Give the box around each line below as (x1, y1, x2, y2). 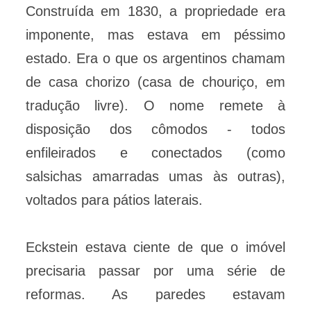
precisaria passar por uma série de (26, 263, 285, 279)
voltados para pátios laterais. (26, 192, 203, 208)
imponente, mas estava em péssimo (26, 27, 285, 43)
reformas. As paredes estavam (26, 287, 285, 303)
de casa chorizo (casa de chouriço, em (26, 74, 285, 90)
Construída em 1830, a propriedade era (26, 3, 285, 19)
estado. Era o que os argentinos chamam (26, 51, 285, 67)
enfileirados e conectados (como (26, 145, 285, 161)
